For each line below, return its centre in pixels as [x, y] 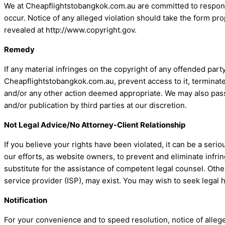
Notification [26, 200]
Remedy [19, 50]
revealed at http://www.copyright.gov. [70, 30]
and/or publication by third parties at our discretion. [95, 105]
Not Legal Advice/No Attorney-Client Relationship [95, 125]
